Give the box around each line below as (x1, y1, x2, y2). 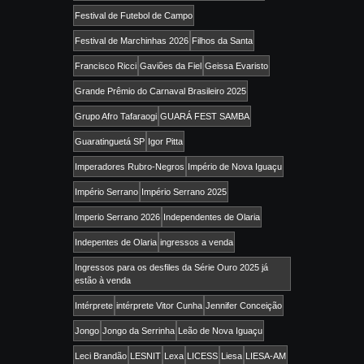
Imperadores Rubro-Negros (75, 162, 184, 172)
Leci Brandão (75, 351, 127, 362)
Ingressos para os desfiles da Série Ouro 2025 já (75, 262, 268, 273)
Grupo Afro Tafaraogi (75, 111, 157, 122)
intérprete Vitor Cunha (116, 301, 202, 311)
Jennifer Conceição (206, 301, 282, 311)
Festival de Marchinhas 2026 (75, 36, 188, 46)
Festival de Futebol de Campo (75, 11, 193, 21)
